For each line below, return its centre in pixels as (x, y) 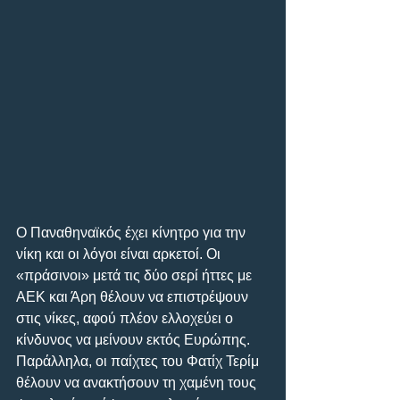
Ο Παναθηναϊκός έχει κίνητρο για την (133, 232)
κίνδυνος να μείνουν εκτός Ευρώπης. (135, 339)
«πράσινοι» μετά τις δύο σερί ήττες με (136, 275)
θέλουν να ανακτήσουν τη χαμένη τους (138, 382)
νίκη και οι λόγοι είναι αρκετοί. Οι (120, 254)
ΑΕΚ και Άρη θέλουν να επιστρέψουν (134, 296)
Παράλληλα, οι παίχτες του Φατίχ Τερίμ (139, 361)
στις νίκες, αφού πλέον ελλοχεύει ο (126, 318)
